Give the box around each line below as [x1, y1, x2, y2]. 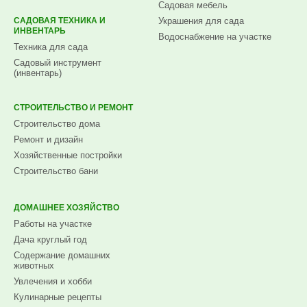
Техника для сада [14, 42, 88, 52]
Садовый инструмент [14, 58, 101, 68]
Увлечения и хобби [14, 276, 92, 286]
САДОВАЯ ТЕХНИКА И [14, 16, 106, 25]
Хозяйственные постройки [14, 150, 122, 160]
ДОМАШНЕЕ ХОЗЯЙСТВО [14, 203, 119, 212]
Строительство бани [14, 166, 98, 176]
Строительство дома [14, 119, 100, 129]
